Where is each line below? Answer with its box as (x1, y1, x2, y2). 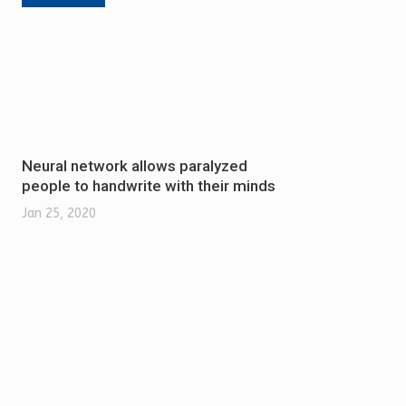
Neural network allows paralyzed (22, 156, 247, 175)
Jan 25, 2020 (22, 205, 96, 221)
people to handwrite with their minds (22, 176, 275, 195)
